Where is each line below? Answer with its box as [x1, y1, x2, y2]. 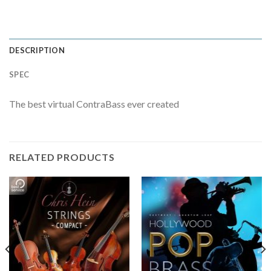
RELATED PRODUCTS [9, 151, 115, 163]
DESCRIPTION [9, 45, 65, 55]
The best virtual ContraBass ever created [9, 97, 179, 109]
